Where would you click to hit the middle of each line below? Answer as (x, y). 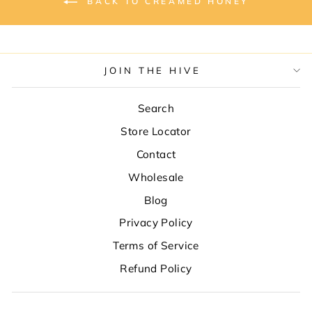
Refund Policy (156, 269)
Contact (156, 155)
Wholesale (156, 177)
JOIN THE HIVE (153, 71)
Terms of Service (156, 246)
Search (156, 109)
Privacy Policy (156, 223)
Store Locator (156, 132)
